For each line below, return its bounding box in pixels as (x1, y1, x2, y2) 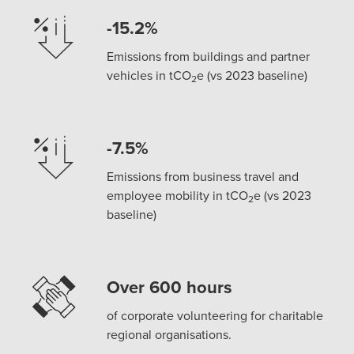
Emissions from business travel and (107, 167, 299, 185)
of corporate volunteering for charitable (107, 306, 324, 324)
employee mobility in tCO (107, 186, 249, 204)
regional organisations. (107, 325, 232, 343)
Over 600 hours (107, 273, 233, 299)
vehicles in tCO (107, 66, 192, 84)
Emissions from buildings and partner (107, 47, 311, 65)
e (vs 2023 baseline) (197, 66, 308, 84)
